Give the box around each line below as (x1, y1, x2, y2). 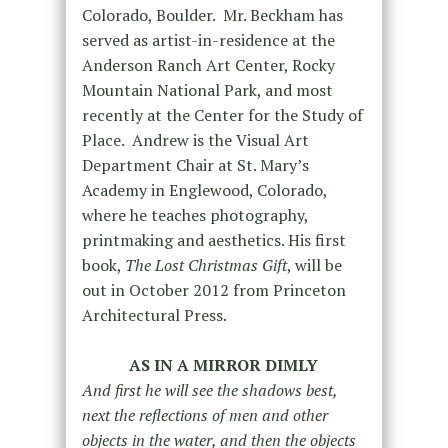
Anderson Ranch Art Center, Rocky (81, 54, 335, 77)
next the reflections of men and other (81, 404, 328, 427)
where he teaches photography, (81, 204, 308, 227)
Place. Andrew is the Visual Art (81, 129, 309, 152)
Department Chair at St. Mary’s (81, 154, 309, 177)
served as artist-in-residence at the (81, 29, 335, 52)
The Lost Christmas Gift (124, 254, 287, 277)
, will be (286, 254, 342, 277)
